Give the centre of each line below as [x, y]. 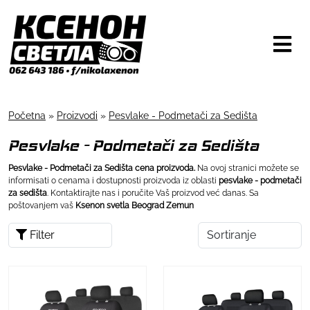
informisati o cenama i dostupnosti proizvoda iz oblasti [113, 180]
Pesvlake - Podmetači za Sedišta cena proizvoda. [103, 168]
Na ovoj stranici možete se [248, 168]
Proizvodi [77, 115]
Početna [27, 115]
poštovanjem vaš [42, 205]
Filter [41, 235]
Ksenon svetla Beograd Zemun [135, 205]
